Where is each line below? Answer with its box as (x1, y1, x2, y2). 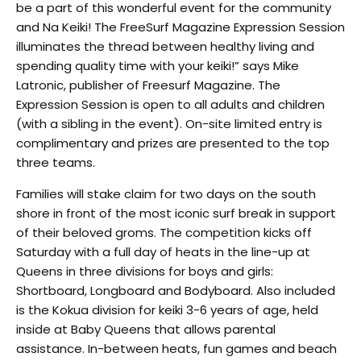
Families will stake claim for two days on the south (16, 185, 316, 202)
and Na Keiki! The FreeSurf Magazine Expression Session (16, 18, 345, 35)
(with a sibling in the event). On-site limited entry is (16, 114, 322, 132)
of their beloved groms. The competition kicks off (16, 223, 312, 241)
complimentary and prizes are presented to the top (16, 134, 330, 151)
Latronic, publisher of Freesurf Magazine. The (16, 76, 280, 93)
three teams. (16, 153, 95, 171)
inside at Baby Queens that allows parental (16, 320, 276, 338)
